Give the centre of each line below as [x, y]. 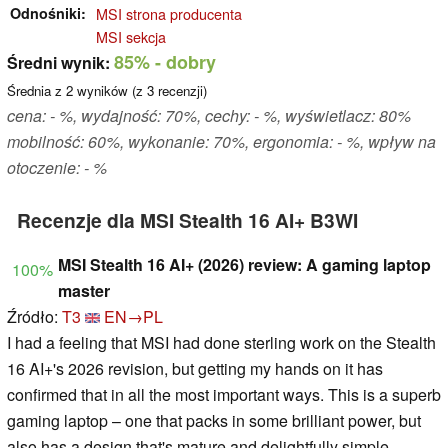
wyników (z [110, 91]
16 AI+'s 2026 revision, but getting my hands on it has [195, 369]
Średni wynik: [58, 63]
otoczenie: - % [57, 168]
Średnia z [36, 91]
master [84, 291]
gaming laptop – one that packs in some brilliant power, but [214, 421]
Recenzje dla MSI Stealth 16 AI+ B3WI [187, 220]
